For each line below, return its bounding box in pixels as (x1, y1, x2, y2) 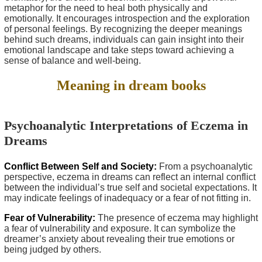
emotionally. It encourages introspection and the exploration (4, 13, 250, 23)
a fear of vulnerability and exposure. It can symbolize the (4, 223, 236, 233)
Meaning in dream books (56, 78, 206, 93)
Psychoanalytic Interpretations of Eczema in (4, 118, 248, 133)
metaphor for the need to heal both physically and (4, 3, 208, 13)
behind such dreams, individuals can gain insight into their (4, 35, 244, 44)
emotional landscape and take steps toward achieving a (4, 45, 234, 55)
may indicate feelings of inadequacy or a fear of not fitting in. (4, 192, 251, 203)
